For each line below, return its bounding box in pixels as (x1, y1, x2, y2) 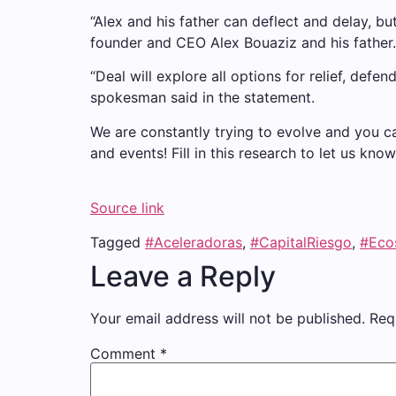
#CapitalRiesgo (250, 232, 352, 251)
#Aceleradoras (145, 232, 242, 251)
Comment (90, 344, 160, 362)
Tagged (90, 232, 145, 251)
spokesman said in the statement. (90, 88, 315, 107)
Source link (90, 199, 164, 217)
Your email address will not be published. (90, 308, 365, 327)
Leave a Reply (90, 258, 276, 293)
